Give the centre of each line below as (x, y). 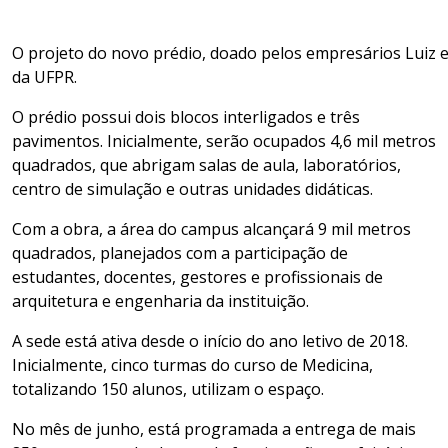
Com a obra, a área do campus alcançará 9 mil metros (211, 229)
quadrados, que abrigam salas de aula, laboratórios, (206, 165)
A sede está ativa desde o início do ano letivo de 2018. (210, 341)
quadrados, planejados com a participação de (180, 253)
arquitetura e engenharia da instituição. (160, 301)
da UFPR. (44, 77)
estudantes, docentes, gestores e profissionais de (197, 277)
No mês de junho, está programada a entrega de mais (214, 429)
